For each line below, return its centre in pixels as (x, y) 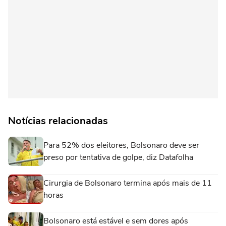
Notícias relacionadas (58, 121)
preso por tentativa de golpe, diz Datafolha (118, 158)
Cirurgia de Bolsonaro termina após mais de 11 (128, 183)
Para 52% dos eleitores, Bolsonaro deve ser (121, 146)
